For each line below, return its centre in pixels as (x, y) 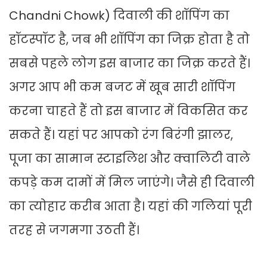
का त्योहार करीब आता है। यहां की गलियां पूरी (131, 207)
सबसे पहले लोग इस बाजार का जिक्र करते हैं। (130, 63)
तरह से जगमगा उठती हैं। (74, 230)
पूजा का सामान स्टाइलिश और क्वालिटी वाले (130, 159)
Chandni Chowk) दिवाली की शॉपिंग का (119, 16)
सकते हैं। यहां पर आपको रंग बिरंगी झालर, (121, 135)
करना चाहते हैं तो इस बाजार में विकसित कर (128, 111)
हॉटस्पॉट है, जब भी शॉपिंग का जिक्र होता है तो (129, 40)
